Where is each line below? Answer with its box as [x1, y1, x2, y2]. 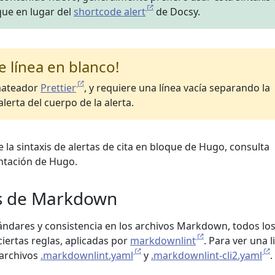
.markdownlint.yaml [41, 249, 133, 262]
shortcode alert [74, 5, 145, 18]
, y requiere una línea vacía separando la [84, 81, 270, 95]
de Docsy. [153, 5, 200, 18]
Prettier [41, 81, 76, 95]
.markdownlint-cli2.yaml [151, 249, 262, 262]
